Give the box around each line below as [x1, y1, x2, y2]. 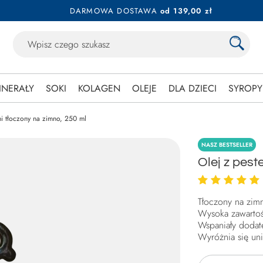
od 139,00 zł [160, 5, 213, 16]
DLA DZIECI [168, 82, 217, 95]
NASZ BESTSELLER [201, 140, 253, 149]
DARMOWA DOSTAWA [69, 5, 157, 16]
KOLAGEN [77, 82, 120, 95]
